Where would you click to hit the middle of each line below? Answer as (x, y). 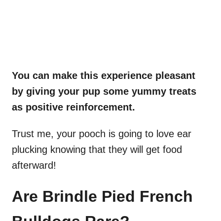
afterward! (36, 166)
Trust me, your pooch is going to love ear (102, 134)
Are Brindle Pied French (102, 197)
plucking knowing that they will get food (97, 150)
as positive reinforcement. (75, 107)
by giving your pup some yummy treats (104, 92)
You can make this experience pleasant (104, 76)
